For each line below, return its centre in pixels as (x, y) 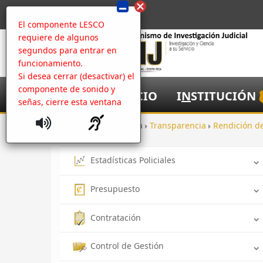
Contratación (116, 217)
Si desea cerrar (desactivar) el (76, 76)
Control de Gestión (127, 246)
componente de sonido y (67, 89)
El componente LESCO (61, 24)
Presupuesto (115, 188)
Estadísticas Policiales (133, 160)
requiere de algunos (58, 37)
